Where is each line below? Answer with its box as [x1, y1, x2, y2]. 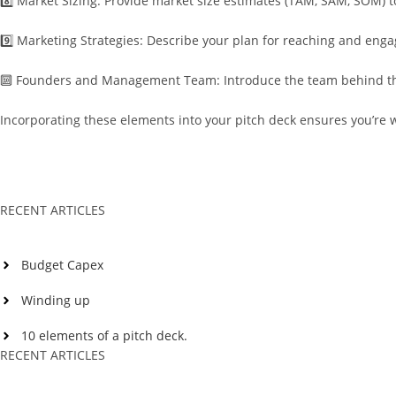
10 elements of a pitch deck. [21, 327, 187, 344]
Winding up [21, 292, 90, 308]
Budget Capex [21, 256, 103, 273]
